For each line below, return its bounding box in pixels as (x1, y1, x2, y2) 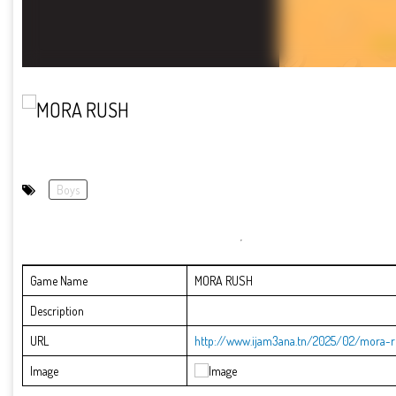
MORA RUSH (194, 273, 253, 289)
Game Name (30, 273, 88, 289)
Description (30, 303, 84, 319)
